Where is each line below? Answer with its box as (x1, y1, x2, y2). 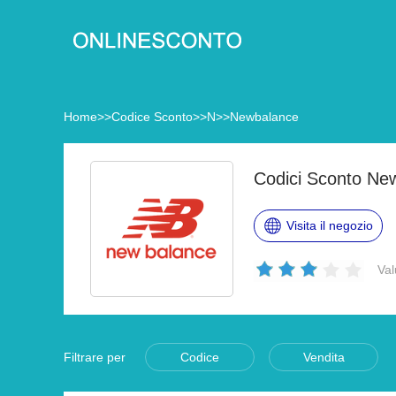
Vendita (302, 350, 345, 364)
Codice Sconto (111, 110, 193, 124)
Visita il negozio (286, 218, 373, 232)
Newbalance (230, 110, 299, 124)
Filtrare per (64, 350, 126, 364)
